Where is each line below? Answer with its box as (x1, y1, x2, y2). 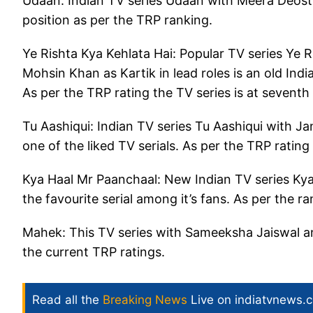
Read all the (32, 292, 103, 307)
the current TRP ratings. (22, 244, 172, 259)
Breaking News (103, 292, 187, 307)
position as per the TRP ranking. (22, 12, 223, 27)
